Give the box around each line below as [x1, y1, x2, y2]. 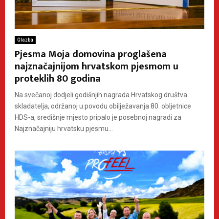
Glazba [17, 37, 33, 43]
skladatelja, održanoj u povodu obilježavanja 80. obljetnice [15, 102, 191, 110]
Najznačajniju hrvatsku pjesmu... [15, 125, 113, 133]
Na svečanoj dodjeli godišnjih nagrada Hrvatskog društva [15, 91, 187, 99]
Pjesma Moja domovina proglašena [15, 46, 167, 63]
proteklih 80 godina [15, 70, 101, 88]
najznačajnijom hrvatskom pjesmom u [15, 58, 178, 75]
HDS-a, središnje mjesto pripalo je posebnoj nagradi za [15, 113, 181, 122]
